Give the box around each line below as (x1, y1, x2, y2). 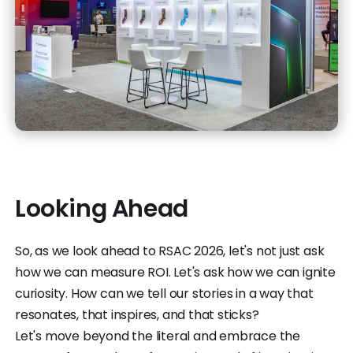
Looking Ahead (15, 192, 188, 226)
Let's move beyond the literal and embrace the (15, 327, 300, 346)
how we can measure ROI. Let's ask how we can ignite (15, 263, 336, 282)
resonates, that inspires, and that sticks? (15, 306, 259, 325)
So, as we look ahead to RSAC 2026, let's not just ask (15, 242, 325, 261)
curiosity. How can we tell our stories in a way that (15, 284, 314, 303)
